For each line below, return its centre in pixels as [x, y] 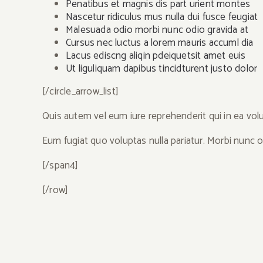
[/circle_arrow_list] [80, 92]
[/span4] [60, 166]
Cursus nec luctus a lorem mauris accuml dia [160, 43]
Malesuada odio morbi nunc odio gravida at [157, 30]
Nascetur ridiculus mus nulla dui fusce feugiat [162, 17]
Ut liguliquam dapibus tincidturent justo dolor [162, 69]
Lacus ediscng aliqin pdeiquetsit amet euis [156, 56]
